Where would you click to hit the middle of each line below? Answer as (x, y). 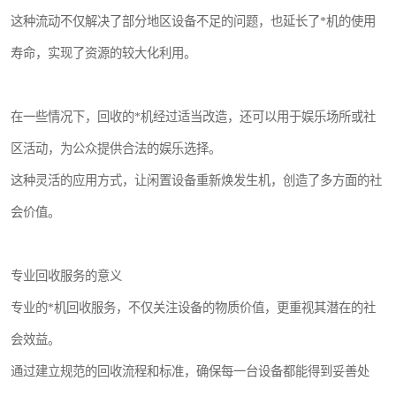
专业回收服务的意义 (66, 276)
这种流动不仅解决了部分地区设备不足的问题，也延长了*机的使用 (193, 21)
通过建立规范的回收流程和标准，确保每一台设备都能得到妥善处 (190, 371)
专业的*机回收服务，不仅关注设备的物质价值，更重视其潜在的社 (193, 308)
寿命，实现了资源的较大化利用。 (103, 53)
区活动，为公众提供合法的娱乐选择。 (116, 148)
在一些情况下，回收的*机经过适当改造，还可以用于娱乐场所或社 (193, 117)
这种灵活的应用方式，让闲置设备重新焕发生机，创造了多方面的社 (196, 180)
